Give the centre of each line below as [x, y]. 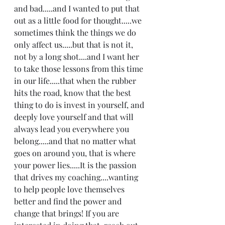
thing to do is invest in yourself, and [80, 105]
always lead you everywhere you [73, 129]
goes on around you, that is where [76, 153]
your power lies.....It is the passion [76, 165]
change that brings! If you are [68, 213]
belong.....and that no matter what [76, 141]
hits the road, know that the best [74, 93]
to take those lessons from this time [80, 69]
